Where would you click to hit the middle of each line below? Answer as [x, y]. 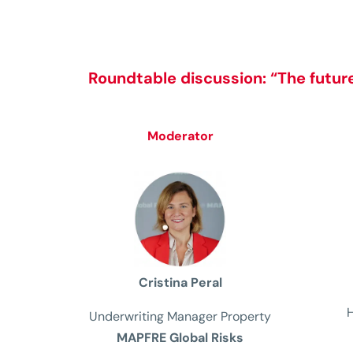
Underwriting [127, 317]
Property [246, 317]
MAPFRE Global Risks [180, 338]
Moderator [180, 136]
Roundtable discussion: [179, 78]
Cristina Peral [180, 283]
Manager [193, 317]
